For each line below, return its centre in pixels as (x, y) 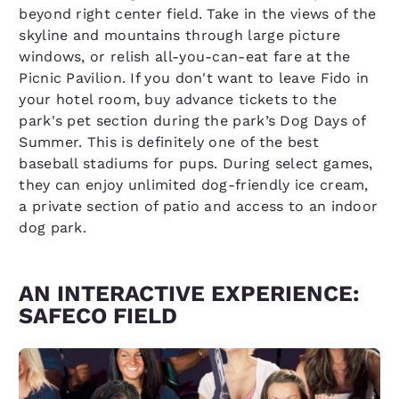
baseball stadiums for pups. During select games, (196, 163)
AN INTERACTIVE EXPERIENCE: (190, 293)
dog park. (53, 227)
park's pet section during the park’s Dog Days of (192, 120)
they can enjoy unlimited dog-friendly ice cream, (194, 184)
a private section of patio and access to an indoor (199, 206)
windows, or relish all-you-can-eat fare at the (185, 56)
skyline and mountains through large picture (180, 35)
